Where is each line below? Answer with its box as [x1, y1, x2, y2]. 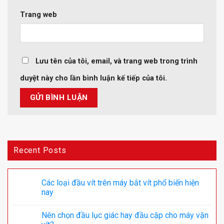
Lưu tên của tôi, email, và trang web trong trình [35, 56, 197, 65]
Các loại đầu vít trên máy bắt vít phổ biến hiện [41, 178, 199, 188]
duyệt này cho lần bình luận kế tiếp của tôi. [20, 73, 167, 82]
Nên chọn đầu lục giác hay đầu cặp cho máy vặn [41, 210, 208, 220]
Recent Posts [13, 145, 66, 155]
